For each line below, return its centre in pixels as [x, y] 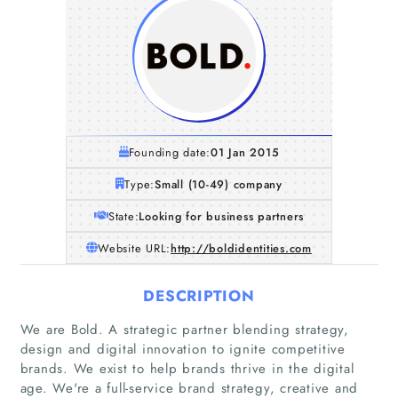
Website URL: [135, 248]
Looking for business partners [222, 216]
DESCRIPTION [199, 295]
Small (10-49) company [219, 184]
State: [123, 216]
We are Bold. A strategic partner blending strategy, [184, 329]
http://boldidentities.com [241, 248]
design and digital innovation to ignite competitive [183, 349]
